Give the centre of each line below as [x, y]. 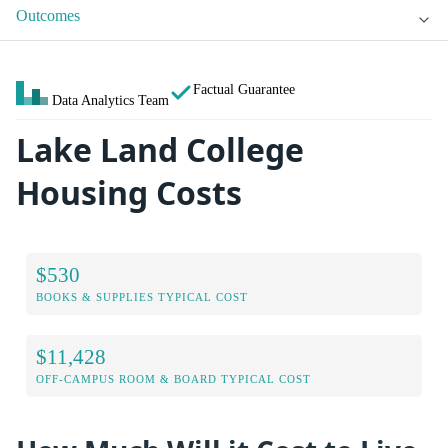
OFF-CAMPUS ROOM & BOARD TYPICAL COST [173, 378]
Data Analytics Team [110, 100]
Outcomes [48, 16]
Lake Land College [160, 150]
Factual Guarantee [244, 89]
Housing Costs [129, 193]
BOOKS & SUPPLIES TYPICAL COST [142, 296]
